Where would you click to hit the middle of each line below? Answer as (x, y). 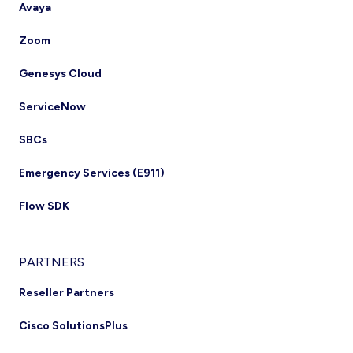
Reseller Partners (67, 293)
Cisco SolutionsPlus (73, 326)
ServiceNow (52, 107)
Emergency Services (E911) (92, 173)
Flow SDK (44, 206)
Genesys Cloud (60, 74)
